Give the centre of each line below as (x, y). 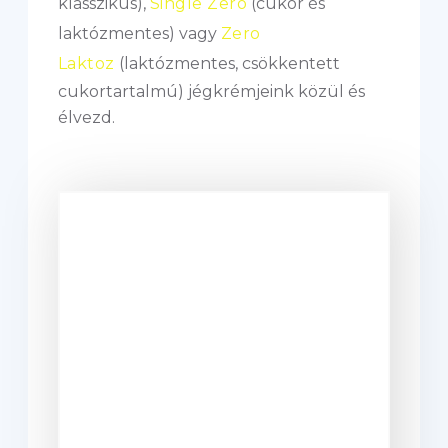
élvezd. (86, 117)
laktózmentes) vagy (139, 33)
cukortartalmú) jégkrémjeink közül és (211, 91)
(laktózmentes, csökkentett (227, 63)
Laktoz (86, 63)
